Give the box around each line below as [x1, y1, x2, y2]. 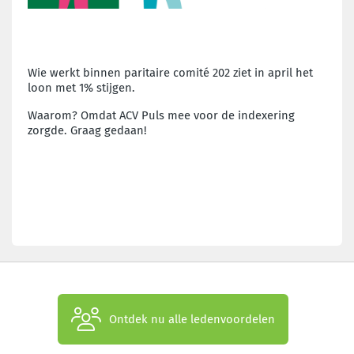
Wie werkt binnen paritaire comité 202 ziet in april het [28, 65, 313, 80]
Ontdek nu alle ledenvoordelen [109, 311, 275, 326]
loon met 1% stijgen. [28, 80, 135, 95]
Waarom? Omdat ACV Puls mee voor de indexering [28, 107, 295, 122]
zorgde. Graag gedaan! [28, 122, 147, 137]
